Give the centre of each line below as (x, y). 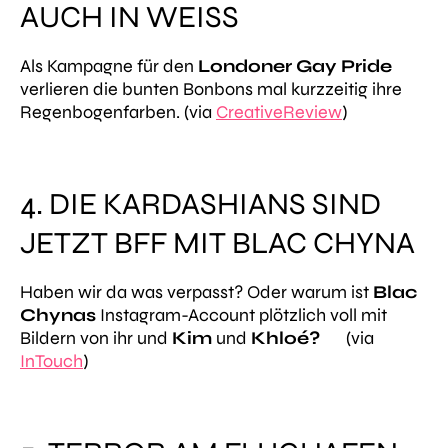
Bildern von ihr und (96, 337)
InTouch (51, 360)
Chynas (58, 314)
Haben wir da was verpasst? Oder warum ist (196, 291)
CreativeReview (279, 111)
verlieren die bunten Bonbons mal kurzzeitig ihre (211, 88)
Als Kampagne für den (109, 65)
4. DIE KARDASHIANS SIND (200, 203)
